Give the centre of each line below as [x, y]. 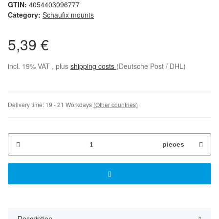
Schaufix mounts [68, 15]
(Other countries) [116, 105]
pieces [173, 144]
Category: [25, 15]
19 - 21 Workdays [69, 105]
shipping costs [93, 66]
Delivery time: [27, 105]
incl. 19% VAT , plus [39, 66]
